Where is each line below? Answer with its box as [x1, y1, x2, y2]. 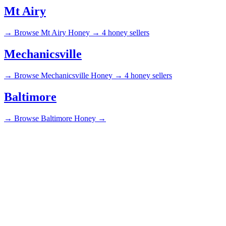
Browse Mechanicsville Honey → [14, 71, 123, 80]
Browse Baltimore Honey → [14, 114, 106, 123]
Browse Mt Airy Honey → [14, 28, 100, 37]
